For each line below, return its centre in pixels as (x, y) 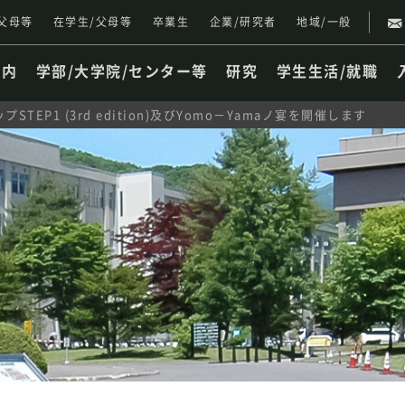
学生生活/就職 (327, 71)
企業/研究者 (243, 22)
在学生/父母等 (93, 22)
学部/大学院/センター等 (122, 71)
